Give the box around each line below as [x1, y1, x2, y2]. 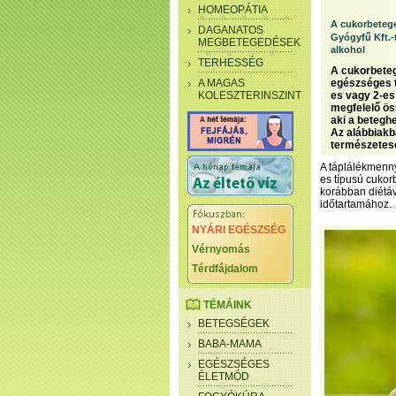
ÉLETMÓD [198, 370, 249, 383]
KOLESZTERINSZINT [198, 89, 301, 102]
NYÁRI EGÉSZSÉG [192, 224, 286, 236]
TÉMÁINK [203, 299, 252, 311]
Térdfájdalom [192, 263, 258, 275]
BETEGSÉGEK [198, 317, 270, 330]
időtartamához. [320, 198, 392, 210]
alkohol [331, 44, 365, 55]
